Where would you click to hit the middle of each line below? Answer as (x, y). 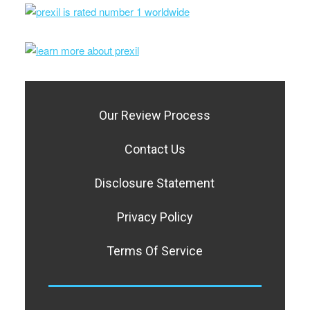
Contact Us (155, 149)
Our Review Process (155, 115)
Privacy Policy (155, 217)
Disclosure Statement (155, 183)
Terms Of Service (155, 250)
